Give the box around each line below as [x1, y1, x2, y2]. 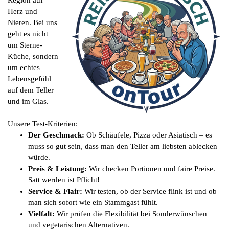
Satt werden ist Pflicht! [28, 175, 100, 184]
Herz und [8, 7, 37, 15]
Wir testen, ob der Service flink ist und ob [82, 187, 217, 195]
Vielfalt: [28, 209, 55, 218]
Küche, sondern [8, 52, 58, 60]
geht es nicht [8, 29, 48, 38]
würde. [28, 153, 50, 162]
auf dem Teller [8, 85, 54, 94]
